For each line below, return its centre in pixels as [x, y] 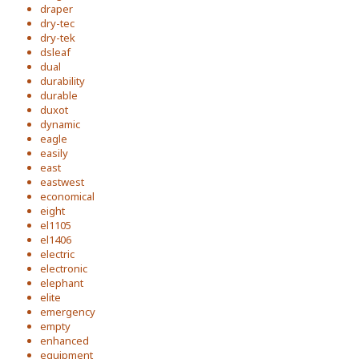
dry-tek [58, 38]
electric [57, 254]
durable [59, 95]
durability [63, 81]
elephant [62, 283]
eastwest [62, 182]
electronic [64, 268]
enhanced [65, 341]
